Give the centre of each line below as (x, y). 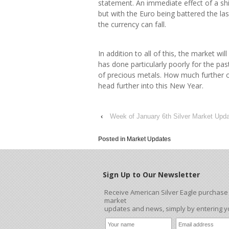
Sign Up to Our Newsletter (151, 175)
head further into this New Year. (151, 86)
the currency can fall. (132, 24)
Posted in (112, 139)
